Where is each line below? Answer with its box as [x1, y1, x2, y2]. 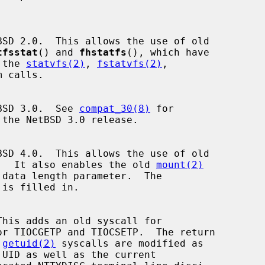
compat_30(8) [79, 102, 150, 114]
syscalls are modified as [56, 237, 203, 249]
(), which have [127, 46, 209, 58]
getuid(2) [2, 237, 56, 249]
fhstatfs [79, 46, 127, 58]
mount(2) [156, 159, 203, 170]
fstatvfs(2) [97, 57, 162, 69]
